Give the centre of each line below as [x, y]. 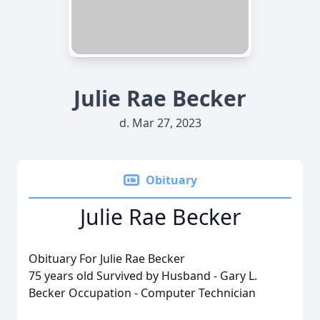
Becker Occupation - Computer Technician [142, 293]
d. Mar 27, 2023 [160, 123]
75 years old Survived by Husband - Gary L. [143, 276]
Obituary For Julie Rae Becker [107, 259]
